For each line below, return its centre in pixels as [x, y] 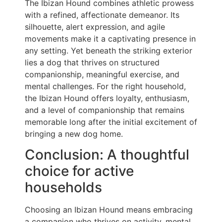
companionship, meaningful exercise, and [102, 74]
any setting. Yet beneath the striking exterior [109, 50]
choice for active [79, 171]
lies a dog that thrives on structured [92, 62]
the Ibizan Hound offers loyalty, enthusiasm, [107, 98]
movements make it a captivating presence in [110, 38]
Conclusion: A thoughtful [107, 155]
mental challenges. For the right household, [105, 86]
